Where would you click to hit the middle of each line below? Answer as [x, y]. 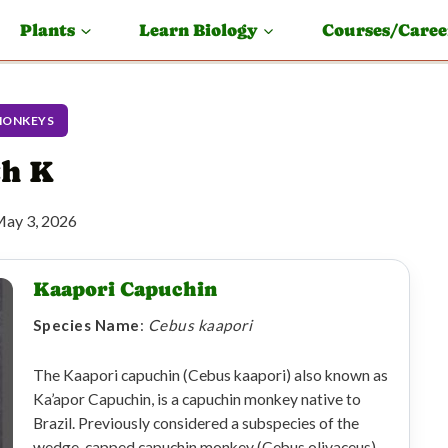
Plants [48, 30]
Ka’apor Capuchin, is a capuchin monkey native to [196, 399]
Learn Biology [198, 30]
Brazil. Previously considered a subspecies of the [195, 423]
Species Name [86, 325]
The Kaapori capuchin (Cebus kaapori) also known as [210, 375]
